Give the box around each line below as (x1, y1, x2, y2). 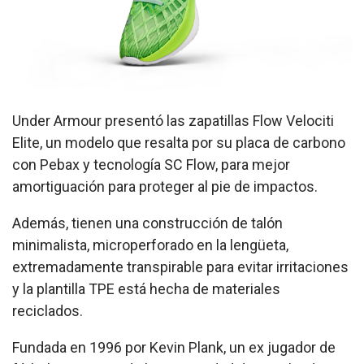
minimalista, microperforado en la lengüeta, (12, 236, 288, 254)
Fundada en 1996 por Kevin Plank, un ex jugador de (12, 339, 336, 357)
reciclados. (12, 302, 83, 320)
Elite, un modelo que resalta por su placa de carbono (12, 134, 345, 152)
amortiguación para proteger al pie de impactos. (12, 178, 318, 196)
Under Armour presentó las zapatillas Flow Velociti (12, 112, 334, 130)
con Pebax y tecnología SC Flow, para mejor (12, 156, 290, 174)
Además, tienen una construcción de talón (12, 214, 283, 232)
